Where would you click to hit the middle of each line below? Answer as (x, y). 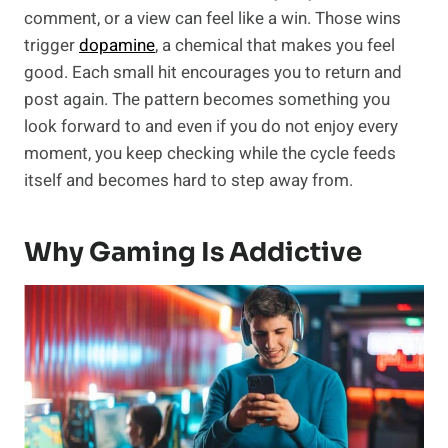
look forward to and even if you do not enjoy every (211, 127)
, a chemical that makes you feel (275, 46)
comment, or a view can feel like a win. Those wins (212, 19)
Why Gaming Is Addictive (193, 253)
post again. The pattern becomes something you (207, 100)
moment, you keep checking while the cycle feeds (210, 154)
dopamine (117, 46)
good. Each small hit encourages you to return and (213, 73)
